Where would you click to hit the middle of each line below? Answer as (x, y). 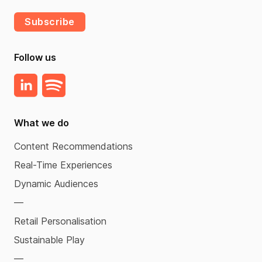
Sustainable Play (49, 239)
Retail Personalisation (60, 221)
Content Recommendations (73, 146)
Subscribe (50, 21)
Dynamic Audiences (56, 183)
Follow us (35, 57)
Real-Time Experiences (63, 165)
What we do (42, 123)
